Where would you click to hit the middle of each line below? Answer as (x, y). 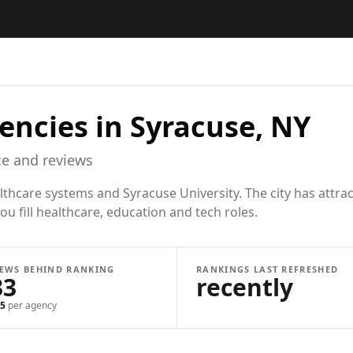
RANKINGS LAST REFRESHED (268, 269)
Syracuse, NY (220, 126)
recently (245, 287)
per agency (31, 305)
